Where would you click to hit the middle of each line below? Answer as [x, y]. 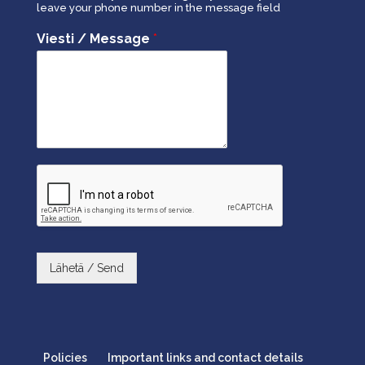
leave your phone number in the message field [158, 8]
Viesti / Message [95, 39]
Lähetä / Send [86, 268]
